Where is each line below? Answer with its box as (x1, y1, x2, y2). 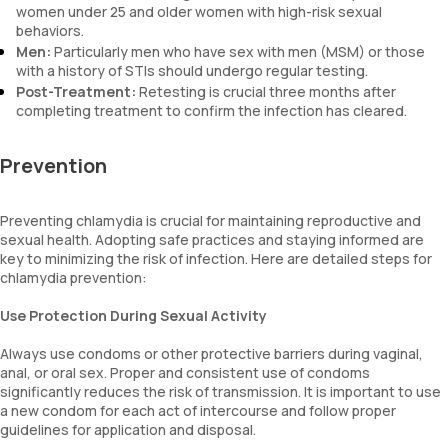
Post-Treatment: (16, 82, 136, 101)
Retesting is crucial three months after (136, 82, 396, 101)
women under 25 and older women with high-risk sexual (16, 2, 382, 21)
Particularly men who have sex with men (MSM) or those (51, 42, 425, 61)
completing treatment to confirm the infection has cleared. (16, 101, 407, 120)
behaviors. (16, 21, 84, 40)
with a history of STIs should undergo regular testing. (16, 61, 368, 80)
